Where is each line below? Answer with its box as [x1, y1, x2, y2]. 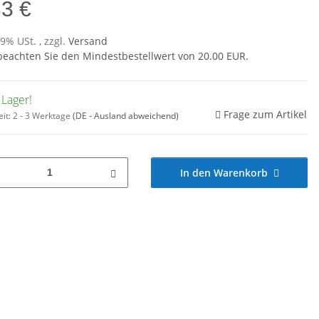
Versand [68, 33, 108, 48]
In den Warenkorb [179, 165, 268, 179]
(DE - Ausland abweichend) [73, 109, 179, 122]
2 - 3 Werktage [13, 109, 73, 122]
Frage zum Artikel [224, 107, 307, 121]
